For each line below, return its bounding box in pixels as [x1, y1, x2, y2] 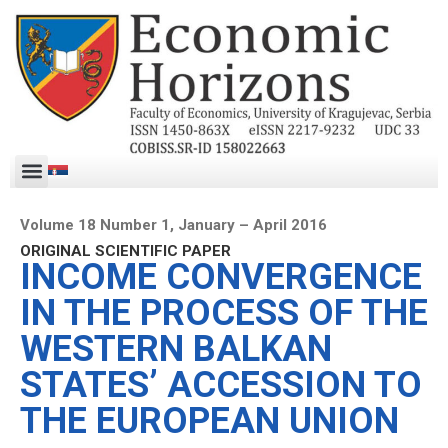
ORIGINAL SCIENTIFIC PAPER [20, 241, 231, 260]
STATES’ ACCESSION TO [20, 363, 422, 406]
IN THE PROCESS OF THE [20, 291, 428, 334]
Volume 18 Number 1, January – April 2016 [20, 215, 327, 234]
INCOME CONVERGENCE [20, 255, 422, 298]
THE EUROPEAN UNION [20, 399, 399, 442]
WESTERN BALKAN [20, 327, 332, 370]
